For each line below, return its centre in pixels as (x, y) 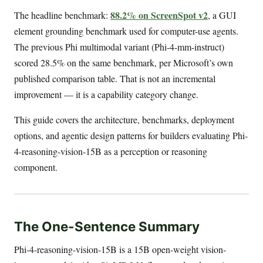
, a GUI (222, 15)
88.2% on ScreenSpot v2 (159, 15)
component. (36, 167)
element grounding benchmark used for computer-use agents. (126, 31)
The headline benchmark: (62, 15)
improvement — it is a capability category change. (106, 94)
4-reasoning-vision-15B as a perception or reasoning (111, 151)
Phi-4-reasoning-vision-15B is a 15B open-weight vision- (120, 249)
